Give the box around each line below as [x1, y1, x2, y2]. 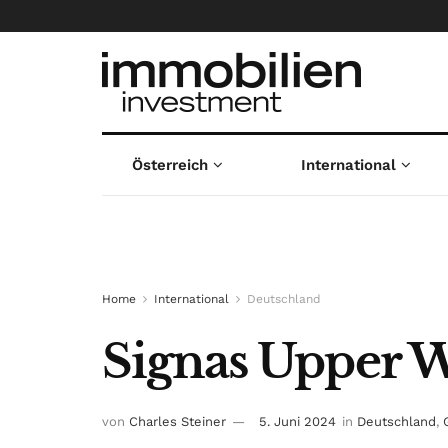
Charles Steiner [129, 414, 226, 430]
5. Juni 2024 [259, 414, 336, 430]
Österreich [131, 156, 208, 174]
